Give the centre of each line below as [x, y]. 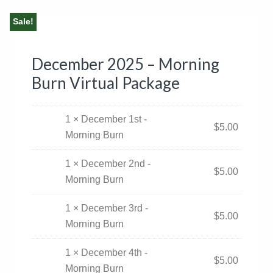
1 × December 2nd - [108, 164]
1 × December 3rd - [107, 208]
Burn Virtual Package [106, 83]
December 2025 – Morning [126, 64]
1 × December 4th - [107, 253]
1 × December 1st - [106, 119]
